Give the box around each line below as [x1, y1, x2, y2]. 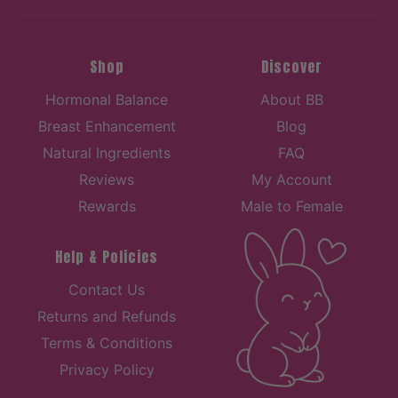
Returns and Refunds [37, 307, 176, 326]
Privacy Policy [59, 361, 155, 379]
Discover [260, 56, 322, 78]
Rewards [77, 197, 136, 216]
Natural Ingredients [43, 144, 171, 163]
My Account [251, 171, 332, 189]
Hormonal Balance [45, 91, 168, 109]
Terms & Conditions [41, 334, 172, 353]
